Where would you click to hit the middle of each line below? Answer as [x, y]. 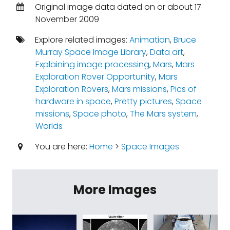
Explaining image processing [92, 64]
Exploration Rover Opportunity [95, 77]
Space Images [150, 147]
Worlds [49, 126]
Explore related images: [81, 40]
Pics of [183, 89]
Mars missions [139, 89]
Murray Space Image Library [91, 52]
